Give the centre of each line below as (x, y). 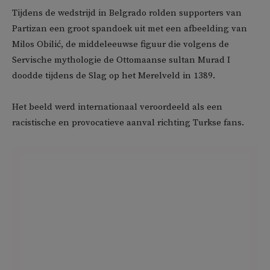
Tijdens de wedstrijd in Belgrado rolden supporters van (127, 13)
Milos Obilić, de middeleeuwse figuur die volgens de (121, 44)
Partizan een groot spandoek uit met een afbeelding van (130, 29)
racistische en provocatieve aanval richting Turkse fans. (128, 123)
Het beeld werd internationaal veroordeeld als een (117, 107)
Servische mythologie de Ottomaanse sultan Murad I (121, 60)
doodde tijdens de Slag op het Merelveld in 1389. (114, 76)
